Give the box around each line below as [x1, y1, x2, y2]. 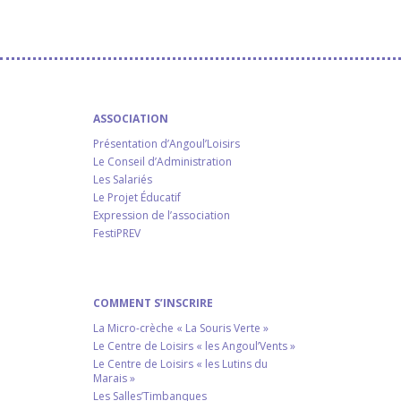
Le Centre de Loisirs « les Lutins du [93, 356, 268, 371]
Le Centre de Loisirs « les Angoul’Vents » [93, 338, 295, 354]
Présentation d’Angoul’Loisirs [93, 136, 240, 151]
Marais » [93, 371, 135, 386]
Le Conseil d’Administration [93, 154, 232, 169]
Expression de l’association [93, 208, 230, 223]
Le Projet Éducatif [93, 190, 181, 205]
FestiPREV [93, 226, 141, 241]
